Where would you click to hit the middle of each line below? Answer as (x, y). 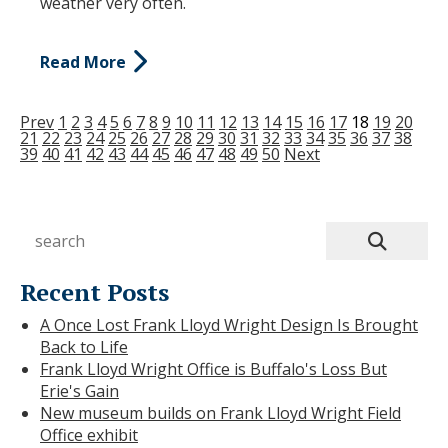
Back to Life (84, 347)
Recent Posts (94, 292)
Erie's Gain (79, 391)
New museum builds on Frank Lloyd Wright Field (220, 413)
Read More (83, 61)
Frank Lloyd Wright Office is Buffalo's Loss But (213, 369)
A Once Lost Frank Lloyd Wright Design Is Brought (229, 325)
